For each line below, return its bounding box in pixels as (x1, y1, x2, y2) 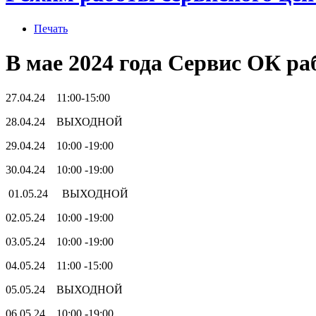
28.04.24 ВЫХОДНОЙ (6, 115, 123, 128)
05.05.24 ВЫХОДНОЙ (6, 283, 123, 296)
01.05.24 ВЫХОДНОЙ (6, 187, 128, 200)
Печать (34, 22, 68, 35)
